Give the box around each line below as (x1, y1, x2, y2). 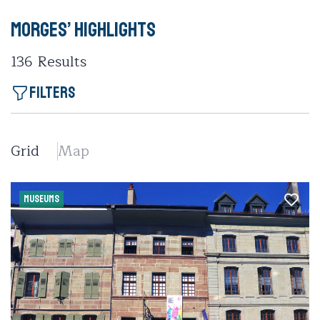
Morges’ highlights (11, 17, 156, 43)
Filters (29, 83, 75, 103)
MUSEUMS (24, 193, 59, 205)
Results (33, 50, 86, 74)
